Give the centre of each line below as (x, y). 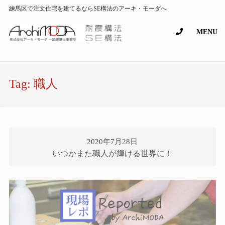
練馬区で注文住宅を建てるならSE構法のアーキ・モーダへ (88, 9)
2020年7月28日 (113, 142)
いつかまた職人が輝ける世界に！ (112, 154)
